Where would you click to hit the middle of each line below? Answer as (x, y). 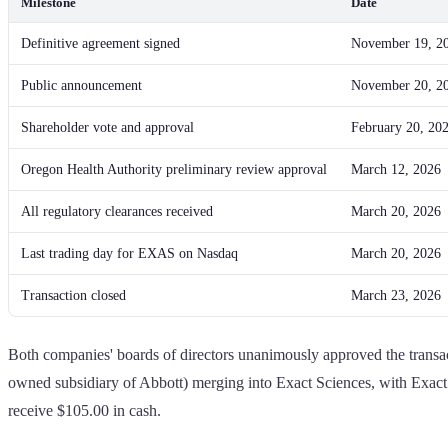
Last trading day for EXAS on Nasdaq (129, 253)
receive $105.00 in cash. (84, 410)
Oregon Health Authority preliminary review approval (174, 169)
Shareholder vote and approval (107, 127)
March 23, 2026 (396, 295)
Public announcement (81, 85)
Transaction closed (73, 295)
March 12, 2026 (396, 169)
